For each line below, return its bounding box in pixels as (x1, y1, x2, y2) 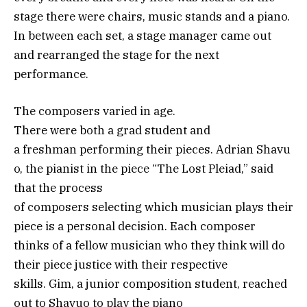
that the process (14, 180, 103, 196)
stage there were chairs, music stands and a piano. (14, 9, 290, 25)
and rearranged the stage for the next (14, 47, 219, 63)
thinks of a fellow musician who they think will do (14, 238, 285, 254)
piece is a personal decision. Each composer (14, 219, 256, 234)
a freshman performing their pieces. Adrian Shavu (14, 142, 291, 158)
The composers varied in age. (14, 103, 175, 119)
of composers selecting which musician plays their (14, 199, 293, 215)
